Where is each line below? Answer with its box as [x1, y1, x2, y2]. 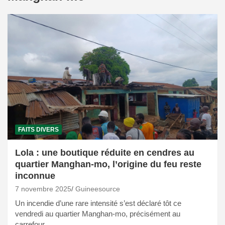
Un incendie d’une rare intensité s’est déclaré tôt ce [15, 199, 181, 208]
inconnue [15, 171, 55, 181]
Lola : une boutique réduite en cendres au [15, 148, 194, 158]
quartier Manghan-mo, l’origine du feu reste [15, 159, 201, 170]
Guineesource [75, 185, 120, 193]
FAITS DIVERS [18, 126, 59, 134]
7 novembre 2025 [15, 185, 71, 193]
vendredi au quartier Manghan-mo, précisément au [15, 209, 180, 218]
